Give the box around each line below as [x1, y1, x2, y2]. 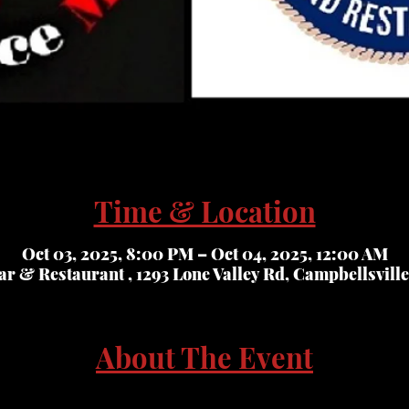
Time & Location [93, 192, 316, 230]
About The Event [96, 337, 313, 376]
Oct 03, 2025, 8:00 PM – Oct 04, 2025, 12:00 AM [21, 242, 388, 265]
